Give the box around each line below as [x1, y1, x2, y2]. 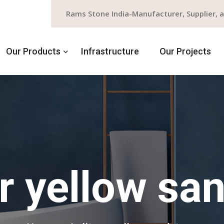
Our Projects [159, 45, 211, 56]
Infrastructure [81, 45, 139, 56]
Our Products [6, 45, 60, 56]
